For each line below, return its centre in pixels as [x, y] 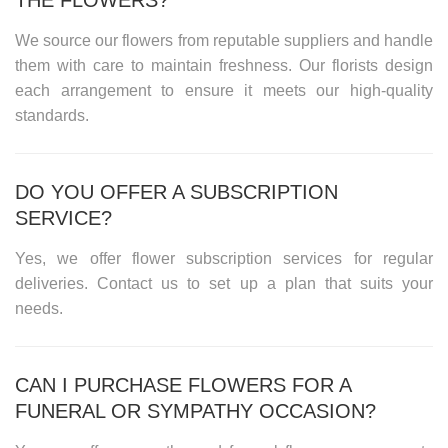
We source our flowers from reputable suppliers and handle [224, 40]
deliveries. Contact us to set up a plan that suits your [224, 283]
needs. [39, 308]
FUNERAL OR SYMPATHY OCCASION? [195, 410]
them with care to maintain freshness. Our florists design [224, 65]
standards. [52, 115]
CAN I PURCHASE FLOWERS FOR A [183, 384]
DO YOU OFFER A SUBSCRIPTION [176, 191]
